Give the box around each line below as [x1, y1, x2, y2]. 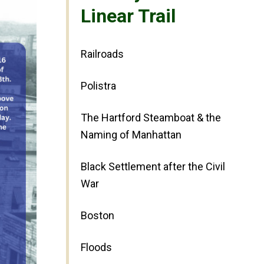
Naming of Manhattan [81, 128, 181, 141]
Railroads [81, 48, 124, 61]
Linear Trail [81, 5, 176, 28]
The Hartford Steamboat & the [81, 111, 221, 124]
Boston [81, 209, 114, 222]
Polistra [81, 80, 116, 93]
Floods [81, 241, 112, 254]
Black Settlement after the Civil [81, 160, 225, 173]
